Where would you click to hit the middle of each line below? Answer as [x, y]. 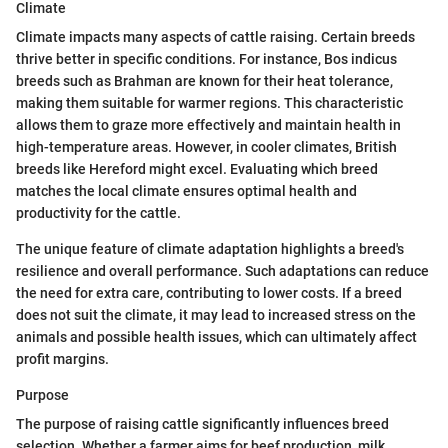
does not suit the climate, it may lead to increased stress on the [216, 314]
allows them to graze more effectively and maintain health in [208, 124]
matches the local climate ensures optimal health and [186, 190]
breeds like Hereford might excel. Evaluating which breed [197, 168]
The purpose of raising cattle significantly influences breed [202, 423]
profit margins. [62, 358]
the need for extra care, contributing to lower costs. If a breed [209, 292]
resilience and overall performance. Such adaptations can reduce [222, 270]
